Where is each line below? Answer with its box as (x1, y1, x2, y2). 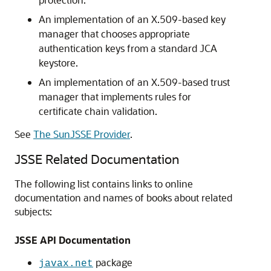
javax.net (39, 258, 93, 269)
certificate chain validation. (39, 105, 157, 117)
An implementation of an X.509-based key (39, 13, 226, 25)
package (93, 256, 132, 269)
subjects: (15, 205, 52, 218)
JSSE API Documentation (15, 233, 131, 246)
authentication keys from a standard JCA (39, 42, 217, 54)
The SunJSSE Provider (33, 128, 130, 140)
